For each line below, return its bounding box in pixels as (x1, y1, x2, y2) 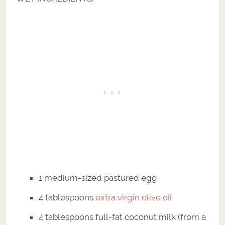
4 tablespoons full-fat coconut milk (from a (39, 212, 206, 222)
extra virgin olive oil (95, 192, 173, 203)
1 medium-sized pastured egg (39, 173, 158, 183)
